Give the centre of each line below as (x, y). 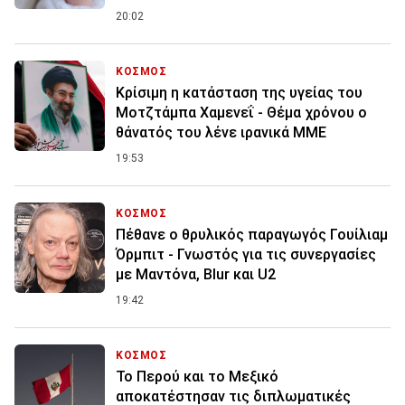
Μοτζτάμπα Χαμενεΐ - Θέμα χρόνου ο (241, 112)
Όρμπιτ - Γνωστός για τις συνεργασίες (246, 254)
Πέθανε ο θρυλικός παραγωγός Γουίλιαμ (252, 234)
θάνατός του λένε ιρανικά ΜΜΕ (221, 132)
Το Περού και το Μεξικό (197, 376)
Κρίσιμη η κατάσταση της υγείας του (239, 92)
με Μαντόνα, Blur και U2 (196, 274)
